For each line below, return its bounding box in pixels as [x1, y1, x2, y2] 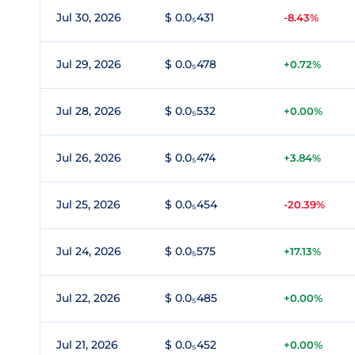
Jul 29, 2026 [56, 57, 121, 71]
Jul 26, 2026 [56, 151, 121, 165]
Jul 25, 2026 [56, 197, 120, 212]
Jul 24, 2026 [56, 244, 121, 258]
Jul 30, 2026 [56, 10, 121, 25]
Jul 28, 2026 [56, 104, 121, 118]
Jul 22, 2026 [56, 291, 120, 305]
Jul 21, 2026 [56, 338, 118, 352]
